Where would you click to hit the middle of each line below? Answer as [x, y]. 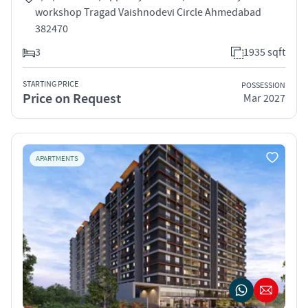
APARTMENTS [57, 158]
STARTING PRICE [51, 84]
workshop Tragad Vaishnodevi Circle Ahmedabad [148, 12]
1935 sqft [264, 52]
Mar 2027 [264, 99]
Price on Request [72, 99]
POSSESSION [263, 86]
